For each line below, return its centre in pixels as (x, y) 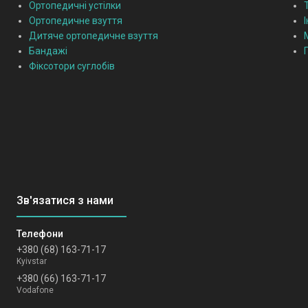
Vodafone (35, 290)
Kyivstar (32, 262)
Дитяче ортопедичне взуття (93, 36)
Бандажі (48, 51)
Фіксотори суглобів (72, 66)
